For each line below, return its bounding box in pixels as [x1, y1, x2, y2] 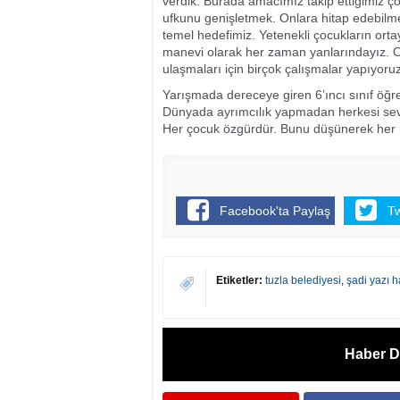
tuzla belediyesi [265, 274, 341, 287]
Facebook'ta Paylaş [220, 204, 331, 218]
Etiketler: [216, 274, 262, 287]
